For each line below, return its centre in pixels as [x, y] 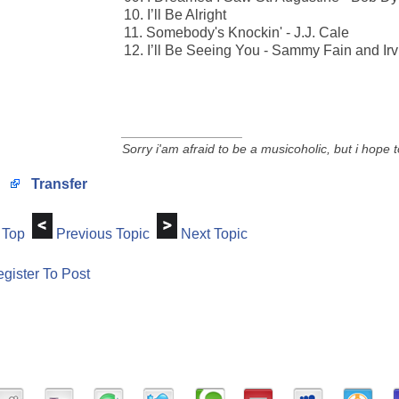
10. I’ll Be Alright [175, 15]
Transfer [57, 184]
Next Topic [214, 234]
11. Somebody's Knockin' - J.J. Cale [236, 33]
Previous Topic [103, 234]
